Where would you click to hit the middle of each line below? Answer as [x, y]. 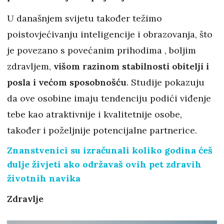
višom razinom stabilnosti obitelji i [131, 66]
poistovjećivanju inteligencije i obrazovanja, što [110, 34]
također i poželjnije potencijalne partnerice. [102, 130]
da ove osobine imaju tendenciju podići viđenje [109, 98]
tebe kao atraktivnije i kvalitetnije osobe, [94, 114]
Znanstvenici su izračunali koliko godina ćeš [110, 150]
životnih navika [44, 178]
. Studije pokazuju [165, 82]
